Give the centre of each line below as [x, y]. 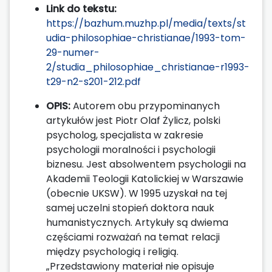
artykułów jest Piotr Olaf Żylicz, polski [133, 120]
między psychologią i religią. [112, 251]
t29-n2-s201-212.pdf [93, 81]
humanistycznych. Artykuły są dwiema [137, 222]
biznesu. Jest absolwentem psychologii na [146, 164]
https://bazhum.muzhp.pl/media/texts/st [146, 23]
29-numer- [73, 52]
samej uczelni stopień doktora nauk [130, 208]
